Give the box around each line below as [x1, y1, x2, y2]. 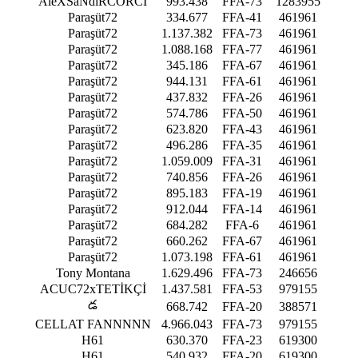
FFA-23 [222, 332, 262, 347]
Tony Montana [55, 265, 130, 280]
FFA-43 [222, 121, 262, 136]
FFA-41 [222, 10, 262, 24]
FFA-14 [222, 201, 262, 216]
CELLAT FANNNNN [34, 316, 151, 331]
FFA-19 [222, 185, 262, 200]
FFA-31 [222, 153, 262, 168]
